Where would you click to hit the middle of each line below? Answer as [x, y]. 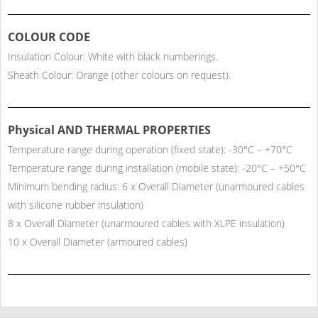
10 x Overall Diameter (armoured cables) [98, 242]
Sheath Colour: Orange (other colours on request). [119, 75]
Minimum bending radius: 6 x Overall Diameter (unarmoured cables [156, 187]
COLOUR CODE [49, 37]
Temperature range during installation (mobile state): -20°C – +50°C [157, 168]
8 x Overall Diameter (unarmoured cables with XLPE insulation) [146, 224]
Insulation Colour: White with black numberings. [113, 57]
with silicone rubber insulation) [76, 205]
